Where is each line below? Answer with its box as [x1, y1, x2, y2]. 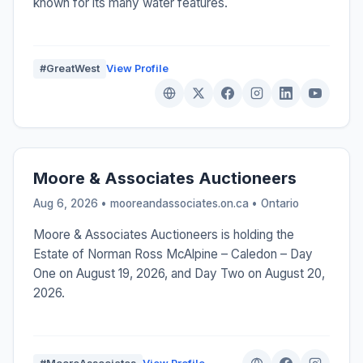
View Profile [106, 62, 169, 75]
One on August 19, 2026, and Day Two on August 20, [33, 266, 325, 282]
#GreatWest [40, 62, 100, 75]
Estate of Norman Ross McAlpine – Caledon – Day [33, 246, 313, 263]
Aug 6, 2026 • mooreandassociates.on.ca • [33, 197, 261, 211]
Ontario [261, 197, 299, 211]
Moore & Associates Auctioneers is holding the [33, 227, 294, 243]
